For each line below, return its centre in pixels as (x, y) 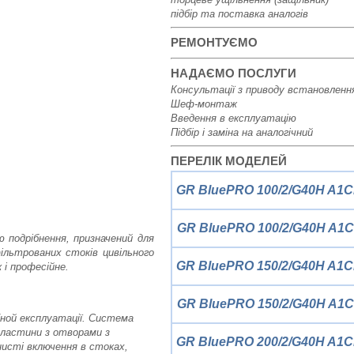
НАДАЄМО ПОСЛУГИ (233, 73)
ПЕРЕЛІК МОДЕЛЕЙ (228, 161)
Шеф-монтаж (203, 104)
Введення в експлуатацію (233, 118)
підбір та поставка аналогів (239, 14)
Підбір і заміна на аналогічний (241, 132)
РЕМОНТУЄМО (214, 42)
